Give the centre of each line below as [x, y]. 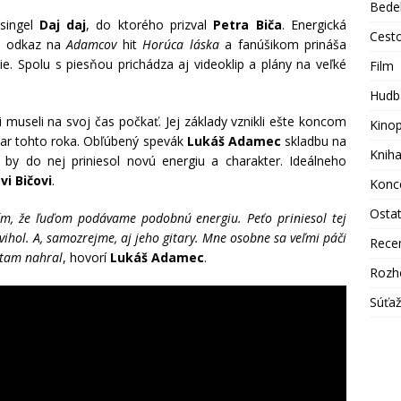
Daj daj [63, 25]
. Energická [314, 25]
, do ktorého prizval [150, 25]
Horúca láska [181, 45]
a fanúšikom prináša [283, 45]
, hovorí [86, 258]
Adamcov [92, 45]
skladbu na [314, 141]
